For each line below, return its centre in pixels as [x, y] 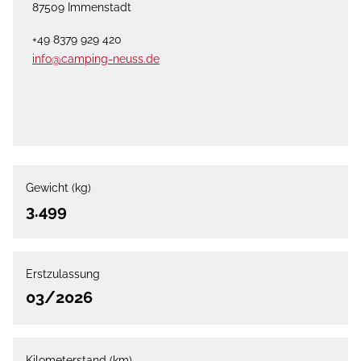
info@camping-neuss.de [96, 59]
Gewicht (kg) [58, 188]
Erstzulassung [63, 274]
